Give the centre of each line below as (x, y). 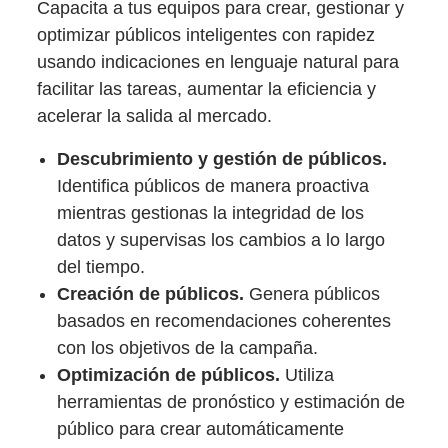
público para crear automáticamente (201, 429)
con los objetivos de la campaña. (188, 348)
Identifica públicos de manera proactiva (213, 186)
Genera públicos (312, 294)
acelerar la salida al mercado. (155, 116)
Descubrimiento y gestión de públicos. (222, 159)
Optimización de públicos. (169, 375)
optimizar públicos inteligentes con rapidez (206, 35)
